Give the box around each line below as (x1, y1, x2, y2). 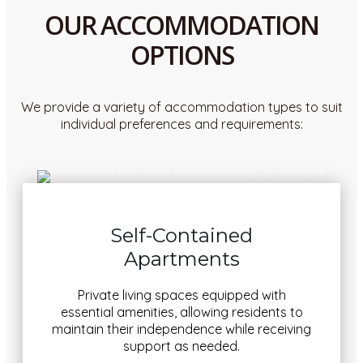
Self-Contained (110, 223, 253, 247)
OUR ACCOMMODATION (45, 7, 318, 42)
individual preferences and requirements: (60, 116, 303, 132)
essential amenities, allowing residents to (60, 303, 303, 320)
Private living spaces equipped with (77, 286, 286, 303)
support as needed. (123, 337, 240, 354)
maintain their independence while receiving (52, 320, 311, 337)
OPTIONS (130, 37, 233, 72)
